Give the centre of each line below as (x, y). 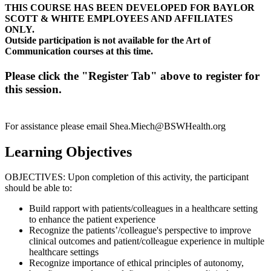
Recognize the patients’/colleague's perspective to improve (140, 230)
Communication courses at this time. (79, 51)
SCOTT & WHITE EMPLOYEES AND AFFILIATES (119, 18)
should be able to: (40, 188)
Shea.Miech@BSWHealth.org (168, 126)
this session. (33, 89)
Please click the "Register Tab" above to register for (132, 76)
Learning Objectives (68, 152)
